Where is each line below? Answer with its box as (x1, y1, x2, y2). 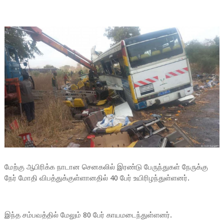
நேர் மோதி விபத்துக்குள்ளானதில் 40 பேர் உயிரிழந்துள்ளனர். (4, 173, 189, 182)
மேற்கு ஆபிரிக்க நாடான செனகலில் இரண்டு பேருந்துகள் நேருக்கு (4, 162, 208, 171)
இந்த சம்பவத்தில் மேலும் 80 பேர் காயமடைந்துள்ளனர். (4, 210, 172, 219)
